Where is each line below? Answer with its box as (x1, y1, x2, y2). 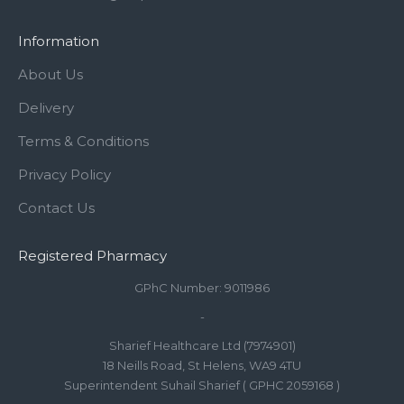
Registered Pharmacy (18, 247, 167, 264)
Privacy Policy (18, 166, 111, 183)
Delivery (18, 99, 74, 116)
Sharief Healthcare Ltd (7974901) (108, 338, 296, 353)
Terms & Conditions (18, 133, 149, 150)
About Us (18, 66, 83, 83)
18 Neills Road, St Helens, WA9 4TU (103, 358, 301, 372)
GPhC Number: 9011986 (134, 280, 270, 295)
